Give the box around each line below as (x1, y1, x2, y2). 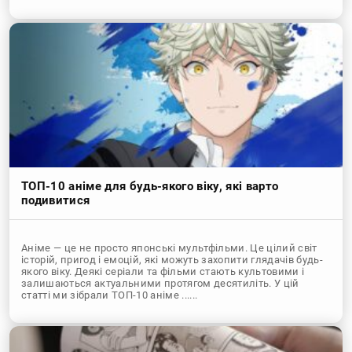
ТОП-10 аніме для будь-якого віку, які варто (21, 178, 279, 193)
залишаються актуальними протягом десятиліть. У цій (21, 277, 299, 289)
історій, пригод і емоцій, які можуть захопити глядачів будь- (21, 253, 324, 266)
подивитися (21, 192, 90, 207)
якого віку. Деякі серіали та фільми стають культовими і (21, 265, 305, 277)
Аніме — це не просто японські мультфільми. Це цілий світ (21, 241, 317, 254)
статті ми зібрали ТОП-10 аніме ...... (21, 288, 198, 301)
